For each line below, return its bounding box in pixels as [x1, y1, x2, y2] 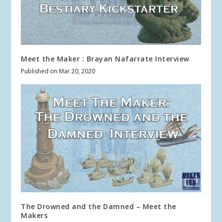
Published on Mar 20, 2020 [21, 66, 96, 75]
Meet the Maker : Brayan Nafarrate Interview [21, 54, 189, 63]
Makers [21, 210, 48, 220]
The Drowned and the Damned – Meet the [21, 201, 176, 211]
